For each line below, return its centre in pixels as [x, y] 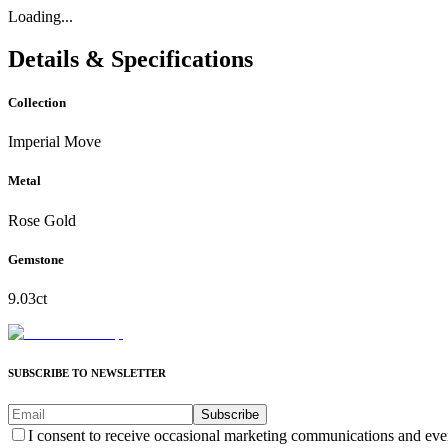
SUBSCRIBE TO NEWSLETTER [87, 372]
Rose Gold [42, 220]
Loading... [40, 16]
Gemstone [36, 259]
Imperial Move [54, 142]
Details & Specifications [130, 58]
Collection [37, 103]
